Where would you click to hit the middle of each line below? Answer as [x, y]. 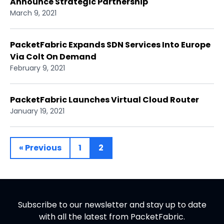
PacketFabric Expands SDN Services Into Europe [110, 45]
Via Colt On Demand [53, 57]
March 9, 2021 [33, 13]
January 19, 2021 [37, 111]
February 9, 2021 [37, 68]
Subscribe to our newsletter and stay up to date [112, 205]
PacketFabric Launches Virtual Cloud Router [104, 100]
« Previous [40, 148]
